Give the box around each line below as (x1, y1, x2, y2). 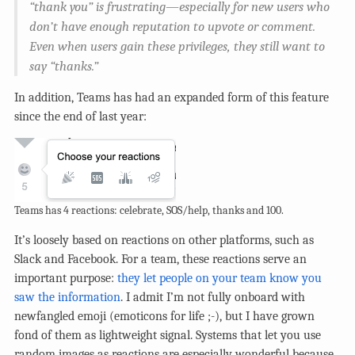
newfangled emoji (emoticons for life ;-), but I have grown (14, 308, 315, 323)
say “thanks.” (29, 58, 98, 74)
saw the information (14, 289, 120, 304)
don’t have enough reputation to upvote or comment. (29, 18, 315, 34)
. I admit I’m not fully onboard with (120, 289, 305, 304)
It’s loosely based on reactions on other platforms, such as (14, 232, 314, 247)
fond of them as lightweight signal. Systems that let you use (14, 327, 321, 342)
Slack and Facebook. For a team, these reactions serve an (14, 251, 307, 266)
